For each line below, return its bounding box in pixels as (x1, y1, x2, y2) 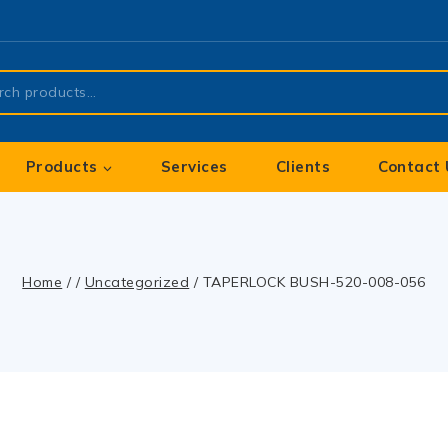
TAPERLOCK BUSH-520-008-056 (202, 273, 426, 291)
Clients (275, 157, 331, 176)
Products (25, 157, 98, 176)
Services (160, 157, 228, 176)
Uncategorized (84, 273, 190, 291)
